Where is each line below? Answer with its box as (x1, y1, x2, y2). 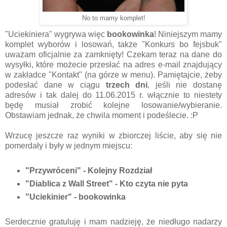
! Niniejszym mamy (154, 30, 222, 39)
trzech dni (105, 81, 148, 90)
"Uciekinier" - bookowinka (25, 193, 126, 202)
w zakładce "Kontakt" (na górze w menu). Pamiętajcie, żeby (5, 70, 222, 80)
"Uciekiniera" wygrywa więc (5, 30, 107, 39)
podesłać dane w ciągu (5, 81, 106, 90)
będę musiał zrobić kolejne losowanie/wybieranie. (5, 101, 222, 110)
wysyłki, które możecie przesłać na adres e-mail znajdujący (5, 60, 222, 69)
